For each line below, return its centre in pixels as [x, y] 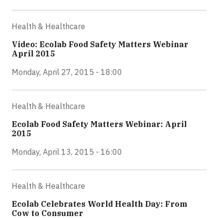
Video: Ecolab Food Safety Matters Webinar [100, 44]
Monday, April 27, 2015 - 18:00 [67, 72]
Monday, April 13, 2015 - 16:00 [67, 152]
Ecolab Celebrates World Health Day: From [100, 204]
